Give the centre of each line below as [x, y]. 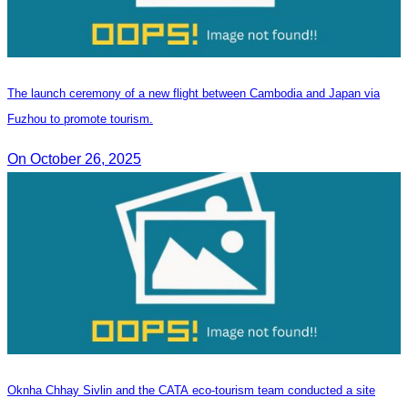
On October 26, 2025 [74, 158]
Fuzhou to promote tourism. [80, 118]
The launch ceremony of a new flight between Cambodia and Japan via [194, 93]
